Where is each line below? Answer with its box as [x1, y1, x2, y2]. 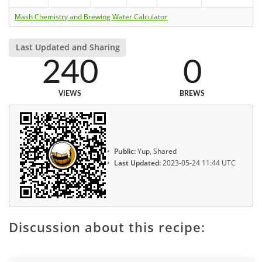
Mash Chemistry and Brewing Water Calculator [15, 12, 168, 22]
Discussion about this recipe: [9, 218, 205, 236]
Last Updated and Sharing [15, 42, 120, 53]
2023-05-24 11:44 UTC [161, 158, 236, 168]
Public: [114, 146, 136, 156]
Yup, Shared [136, 146, 177, 156]
